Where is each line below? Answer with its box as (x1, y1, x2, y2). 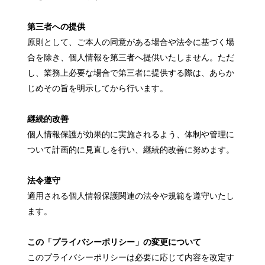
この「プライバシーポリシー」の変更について (27, 237, 202, 247)
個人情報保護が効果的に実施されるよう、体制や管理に (27, 130, 235, 140)
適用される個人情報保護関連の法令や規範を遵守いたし (27, 191, 235, 201)
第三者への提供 (27, 22, 86, 32)
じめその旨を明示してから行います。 (27, 83, 169, 93)
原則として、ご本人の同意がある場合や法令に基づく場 (27, 37, 235, 47)
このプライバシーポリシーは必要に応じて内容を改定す (27, 253, 235, 263)
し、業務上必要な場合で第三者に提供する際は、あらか (27, 68, 235, 78)
